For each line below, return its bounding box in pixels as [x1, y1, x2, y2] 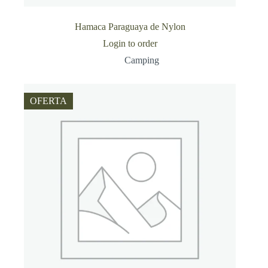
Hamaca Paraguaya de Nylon [74, 22, 185, 32]
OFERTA [30, 96, 67, 106]
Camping [124, 55, 160, 66]
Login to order [102, 38, 157, 49]
